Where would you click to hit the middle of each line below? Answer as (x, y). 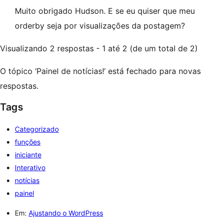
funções (28, 142)
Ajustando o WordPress (66, 213)
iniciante (28, 155)
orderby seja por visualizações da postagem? (100, 26)
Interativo (30, 167)
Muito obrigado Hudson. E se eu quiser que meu (105, 11)
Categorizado (37, 129)
